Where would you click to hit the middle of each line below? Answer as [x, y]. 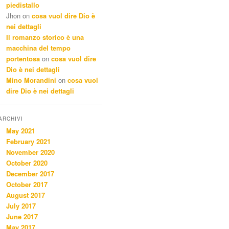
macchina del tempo [38, 48]
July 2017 [21, 206]
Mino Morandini [31, 80]
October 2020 [27, 163]
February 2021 [28, 142]
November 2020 [30, 152]
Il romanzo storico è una [45, 37]
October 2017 [27, 185]
